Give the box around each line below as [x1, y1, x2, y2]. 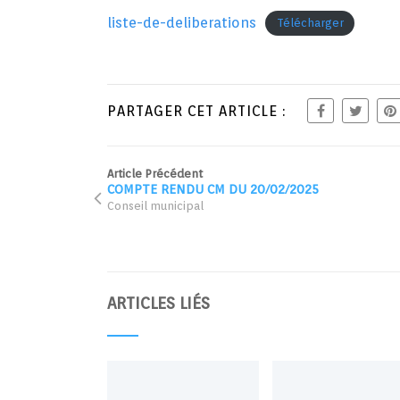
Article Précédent [107, 166, 204, 180]
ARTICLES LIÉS [107, 293, 211, 312]
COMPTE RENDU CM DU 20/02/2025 [107, 180, 320, 196]
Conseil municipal [107, 198, 204, 212]
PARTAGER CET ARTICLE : [107, 102, 287, 120]
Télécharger [276, 16, 344, 30]
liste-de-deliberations [107, 13, 257, 31]
